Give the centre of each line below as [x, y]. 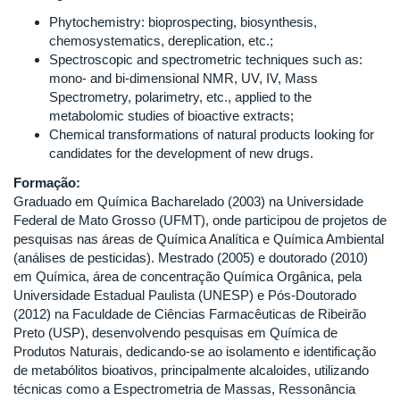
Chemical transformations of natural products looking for [212, 134]
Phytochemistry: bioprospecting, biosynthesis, [183, 21]
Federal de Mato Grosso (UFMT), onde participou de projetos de [200, 220]
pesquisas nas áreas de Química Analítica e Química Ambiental [199, 238]
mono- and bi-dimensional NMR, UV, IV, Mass [183, 78]
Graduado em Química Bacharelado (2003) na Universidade [188, 201]
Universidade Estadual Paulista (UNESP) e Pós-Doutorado [185, 295]
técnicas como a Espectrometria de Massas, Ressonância [184, 388]
